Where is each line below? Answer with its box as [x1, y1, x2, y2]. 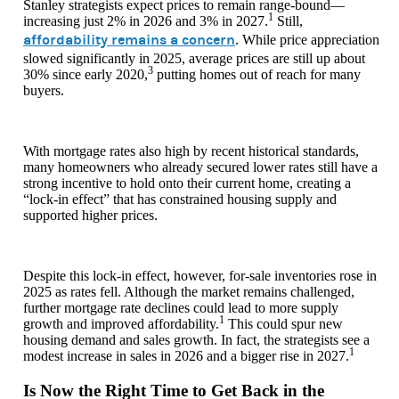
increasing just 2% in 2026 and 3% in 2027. [23, 12, 268, 28]
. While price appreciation [235, 31, 379, 47]
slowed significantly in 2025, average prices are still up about [23, 50, 365, 66]
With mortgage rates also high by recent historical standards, [23, 142, 359, 159]
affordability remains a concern [23, 30, 235, 48]
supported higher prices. [23, 207, 158, 223]
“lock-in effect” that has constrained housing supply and [23, 191, 337, 207]
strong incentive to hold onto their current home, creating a [23, 175, 351, 191]
